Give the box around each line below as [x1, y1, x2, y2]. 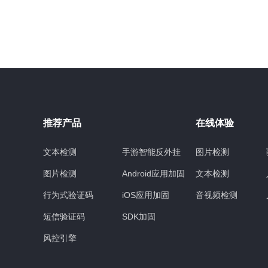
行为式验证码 [43, 190, 93, 200]
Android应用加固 [122, 169, 185, 179]
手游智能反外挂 [122, 147, 181, 157]
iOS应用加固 [122, 190, 169, 200]
